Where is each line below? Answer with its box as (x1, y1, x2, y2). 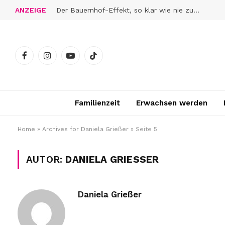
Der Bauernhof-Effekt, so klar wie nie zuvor (193, 6, 199, 14)
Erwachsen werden (136, 98, 207, 107)
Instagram (47, 55, 80, 64)
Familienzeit (75, 98, 120, 107)
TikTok (93, 55, 115, 64)
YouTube (70, 55, 98, 64)
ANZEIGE (15, 6, 46, 14)
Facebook (24, 55, 57, 64)
